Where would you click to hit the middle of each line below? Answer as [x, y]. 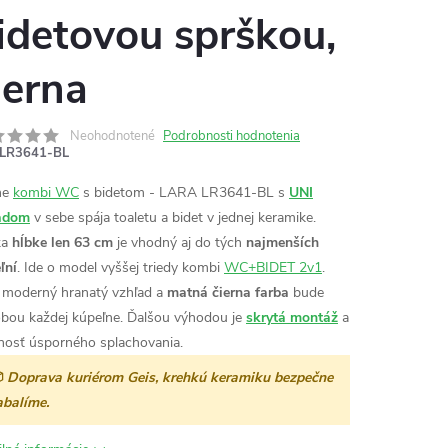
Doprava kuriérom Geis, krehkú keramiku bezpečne [170, 377]
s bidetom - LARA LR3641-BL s [184, 192]
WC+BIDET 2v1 [273, 267]
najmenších [282, 242]
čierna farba [250, 292]
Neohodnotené [112, 136]
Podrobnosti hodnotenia [231, 136]
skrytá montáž [292, 317]
